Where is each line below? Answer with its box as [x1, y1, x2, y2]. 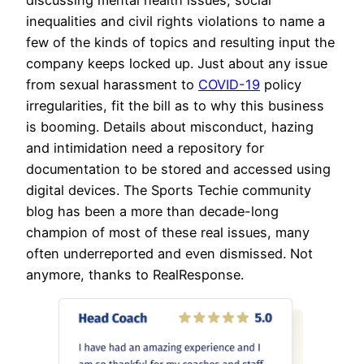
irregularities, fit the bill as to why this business [26, 97, 324, 114]
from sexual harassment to [26, 76, 198, 93]
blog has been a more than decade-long [26, 202, 279, 219]
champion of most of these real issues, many [26, 223, 310, 240]
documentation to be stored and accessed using [26, 160, 331, 177]
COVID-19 [198, 76, 260, 93]
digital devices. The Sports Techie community [26, 181, 311, 198]
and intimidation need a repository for [26, 139, 264, 156]
